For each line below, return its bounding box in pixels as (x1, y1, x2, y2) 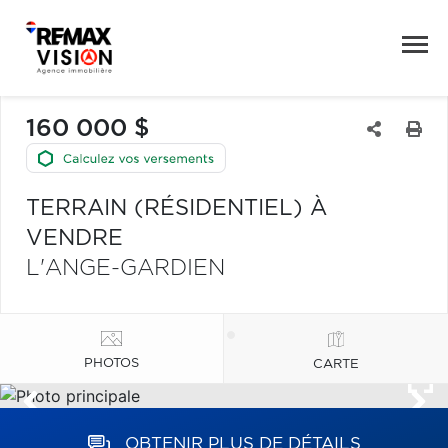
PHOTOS (84, 356, 139, 370)
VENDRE (26, 227, 123, 249)
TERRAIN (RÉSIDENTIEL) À (26, 197, 327, 219)
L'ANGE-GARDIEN (26, 257, 225, 279)
